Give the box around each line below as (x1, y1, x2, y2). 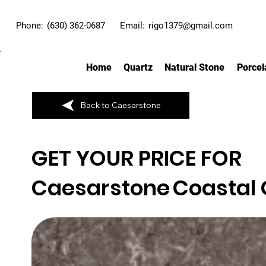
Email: (119, 20, 145, 31)
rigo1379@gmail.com (148, 20, 233, 31)
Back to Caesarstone (80, 100, 161, 111)
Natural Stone (164, 61, 225, 73)
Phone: (15, 20, 43, 31)
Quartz (123, 61, 153, 73)
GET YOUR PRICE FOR (31, 143, 242, 173)
